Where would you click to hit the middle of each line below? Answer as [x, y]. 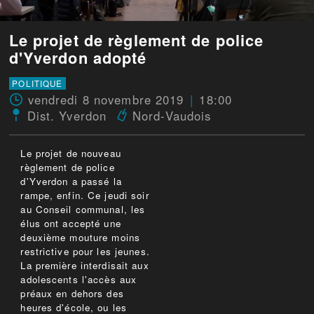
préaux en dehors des [72, 294]
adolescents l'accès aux [79, 280]
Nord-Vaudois [172, 116]
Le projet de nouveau [71, 153]
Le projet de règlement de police [136, 40]
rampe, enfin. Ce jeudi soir [85, 196]
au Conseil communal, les [83, 210]
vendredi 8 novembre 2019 [106, 100]
